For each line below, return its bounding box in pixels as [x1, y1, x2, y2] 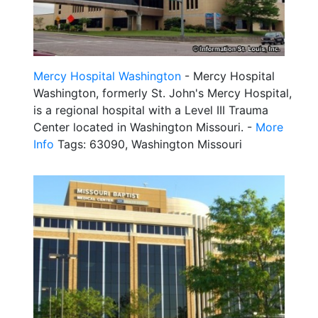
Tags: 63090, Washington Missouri [54, 137, 242, 152]
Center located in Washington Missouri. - [33, 120, 256, 135]
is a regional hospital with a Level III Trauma [33, 103, 268, 118]
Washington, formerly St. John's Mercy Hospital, [33, 86, 292, 101]
